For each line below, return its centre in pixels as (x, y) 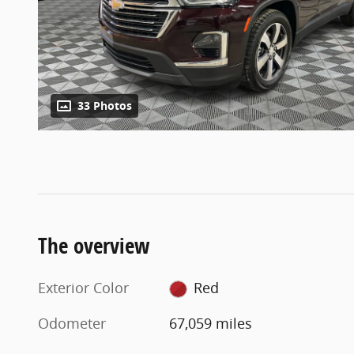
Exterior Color (83, 287)
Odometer (72, 323)
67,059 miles (211, 323)
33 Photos (105, 105)
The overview (94, 245)
